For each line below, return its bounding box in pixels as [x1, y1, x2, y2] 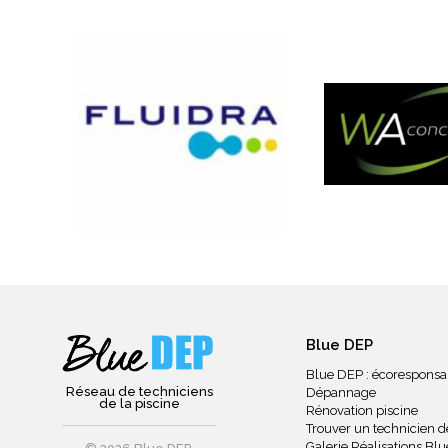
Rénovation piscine [306, 403, 418, 418]
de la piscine [98, 396, 180, 411]
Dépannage [306, 385, 376, 400]
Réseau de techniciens [65, 384, 213, 399]
